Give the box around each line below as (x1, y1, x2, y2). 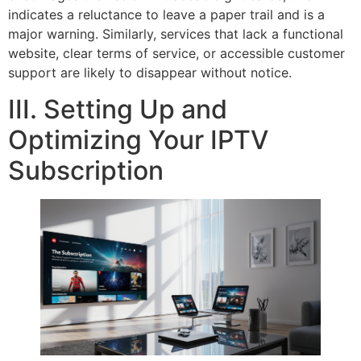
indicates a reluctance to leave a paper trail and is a (8, 6, 325, 23)
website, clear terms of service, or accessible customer (8, 45, 345, 62)
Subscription (8, 154, 164, 186)
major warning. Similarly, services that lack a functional (8, 26, 343, 43)
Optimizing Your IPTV (8, 123, 268, 156)
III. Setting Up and (8, 93, 227, 125)
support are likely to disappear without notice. (8, 64, 292, 81)
